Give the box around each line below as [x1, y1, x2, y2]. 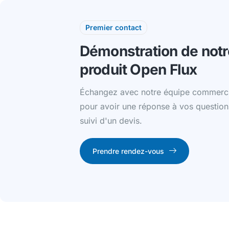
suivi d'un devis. [79, 116, 142, 126]
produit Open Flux [79, 61, 197, 79]
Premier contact [85, 23, 142, 32]
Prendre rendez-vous [92, 146, 164, 155]
